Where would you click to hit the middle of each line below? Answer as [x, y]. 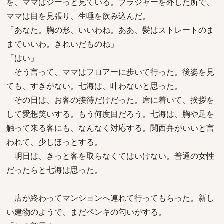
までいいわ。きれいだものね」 [62, 44]
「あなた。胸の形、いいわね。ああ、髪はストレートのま [110, 30]
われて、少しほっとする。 [54, 142]
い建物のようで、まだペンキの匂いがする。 [86, 212]
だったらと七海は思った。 [54, 170]
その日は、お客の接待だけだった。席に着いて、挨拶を [110, 100]
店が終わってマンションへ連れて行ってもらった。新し [110, 198]
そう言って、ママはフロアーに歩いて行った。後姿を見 [110, 72]
